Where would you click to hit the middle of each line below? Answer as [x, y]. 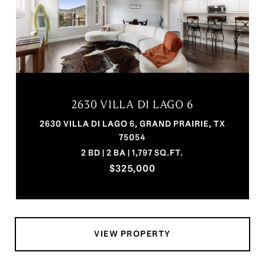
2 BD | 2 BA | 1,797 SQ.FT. [132, 153]
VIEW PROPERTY [132, 234]
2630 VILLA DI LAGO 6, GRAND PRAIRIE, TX [132, 124]
